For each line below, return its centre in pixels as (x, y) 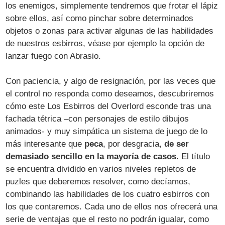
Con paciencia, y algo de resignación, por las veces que (111, 81)
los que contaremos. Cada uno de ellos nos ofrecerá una (112, 206)
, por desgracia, (134, 144)
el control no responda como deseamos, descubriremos (110, 93)
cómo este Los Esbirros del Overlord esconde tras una (108, 106)
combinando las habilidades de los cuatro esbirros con (108, 194)
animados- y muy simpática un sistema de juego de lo (107, 131)
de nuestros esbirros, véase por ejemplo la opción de (105, 43)
